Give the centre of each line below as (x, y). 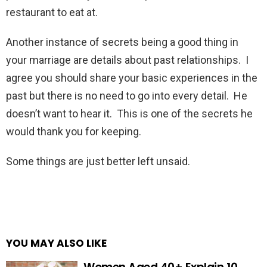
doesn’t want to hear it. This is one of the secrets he (129, 114)
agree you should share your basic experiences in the (132, 78)
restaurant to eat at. (52, 12)
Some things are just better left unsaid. (98, 161)
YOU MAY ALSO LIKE (56, 243)
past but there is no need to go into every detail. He (127, 96)
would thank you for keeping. (74, 131)
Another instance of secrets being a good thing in (122, 42)
